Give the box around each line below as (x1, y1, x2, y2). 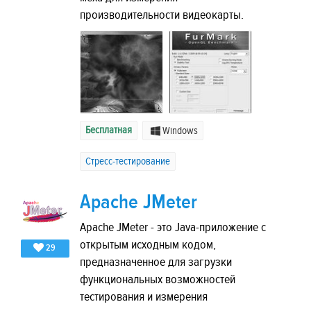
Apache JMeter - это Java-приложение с (80, 220, 266, 235)
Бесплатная (85, 124, 132, 136)
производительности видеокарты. (80, 7, 244, 22)
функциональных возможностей (80, 272, 235, 287)
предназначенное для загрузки (80, 255, 232, 270)
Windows (162, 124, 198, 137)
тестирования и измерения (80, 289, 208, 305)
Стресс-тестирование (85, 155, 170, 167)
